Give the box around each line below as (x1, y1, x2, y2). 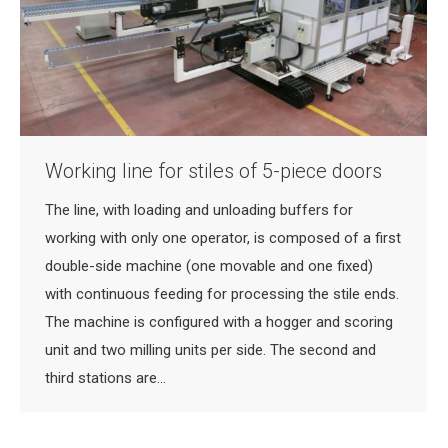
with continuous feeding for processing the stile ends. (45, 285, 399, 304)
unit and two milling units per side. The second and (45, 341, 376, 360)
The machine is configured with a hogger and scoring (45, 313, 393, 332)
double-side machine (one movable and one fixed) (45, 257, 373, 276)
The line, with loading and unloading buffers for (45, 201, 353, 220)
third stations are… (45, 369, 166, 388)
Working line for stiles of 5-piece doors (45, 159, 382, 184)
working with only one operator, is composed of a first (45, 229, 401, 248)
